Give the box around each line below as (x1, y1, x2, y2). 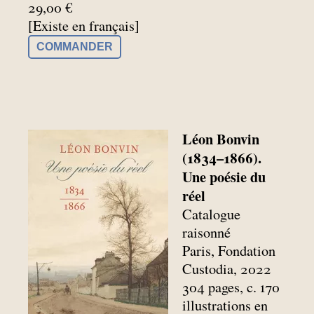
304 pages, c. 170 (182, 277, 280, 296)
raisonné (182, 222, 231, 242)
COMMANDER (36, 41, 113, 53)
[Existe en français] (28, 16, 139, 36)
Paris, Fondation (182, 240, 276, 260)
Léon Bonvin (182, 128, 260, 149)
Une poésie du (182, 165, 266, 187)
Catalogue (182, 204, 241, 224)
